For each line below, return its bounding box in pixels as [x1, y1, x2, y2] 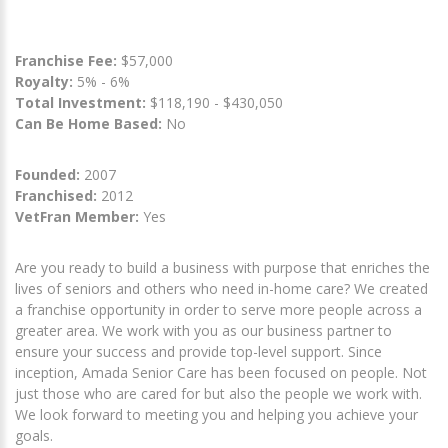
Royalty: [15, 72, 73, 92]
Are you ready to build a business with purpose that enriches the [15, 258, 430, 278]
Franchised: [15, 186, 97, 206]
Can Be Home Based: [15, 114, 162, 134]
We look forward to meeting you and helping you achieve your [15, 405, 418, 425]
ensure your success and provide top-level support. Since [15, 342, 382, 362]
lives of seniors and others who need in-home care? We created [15, 279, 428, 299]
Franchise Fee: [15, 51, 121, 71]
